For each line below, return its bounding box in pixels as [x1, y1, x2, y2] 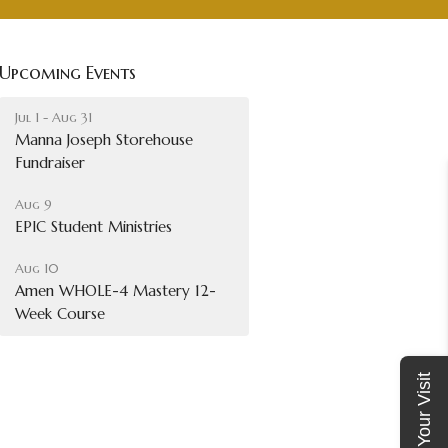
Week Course [15, 304, 106, 324]
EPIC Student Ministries [15, 217, 173, 237]
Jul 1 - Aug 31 [15, 109, 93, 127]
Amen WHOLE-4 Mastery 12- [15, 281, 217, 301]
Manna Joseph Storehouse [15, 130, 194, 150]
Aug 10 [15, 260, 60, 278]
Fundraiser [15, 153, 86, 173]
